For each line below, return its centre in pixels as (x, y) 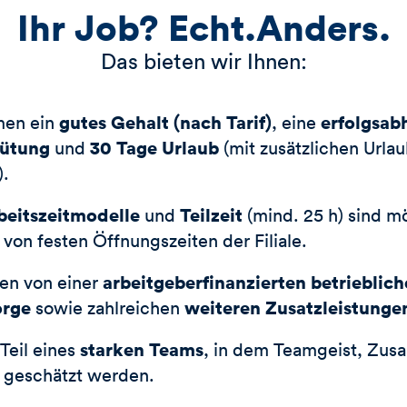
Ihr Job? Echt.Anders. (203, 27)
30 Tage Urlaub (154, 147)
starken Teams (142, 349)
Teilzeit (213, 214)
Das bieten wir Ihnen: (203, 60)
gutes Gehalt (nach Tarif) (165, 122)
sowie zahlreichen (110, 307)
